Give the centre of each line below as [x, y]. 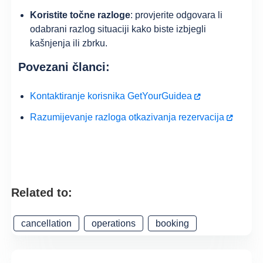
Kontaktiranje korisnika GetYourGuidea [111, 96]
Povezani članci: [66, 67]
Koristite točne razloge [80, 15]
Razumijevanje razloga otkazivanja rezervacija [127, 117]
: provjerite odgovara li [177, 15]
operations [114, 224]
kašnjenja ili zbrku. [69, 43]
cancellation [47, 224]
